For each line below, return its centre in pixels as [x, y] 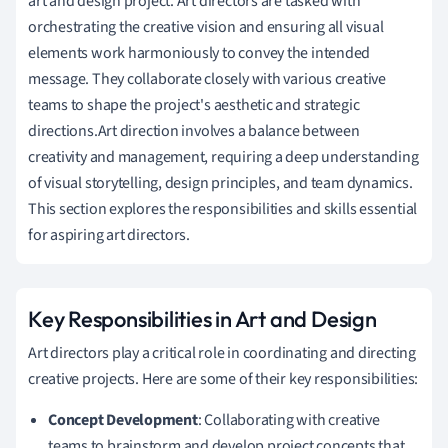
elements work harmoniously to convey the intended [199, 52]
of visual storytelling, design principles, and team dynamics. [220, 182]
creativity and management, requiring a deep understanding [223, 156]
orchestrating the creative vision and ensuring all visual [206, 26]
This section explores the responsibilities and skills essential [223, 208]
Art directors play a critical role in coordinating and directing [222, 352]
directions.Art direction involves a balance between [194, 130]
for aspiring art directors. [109, 234]
